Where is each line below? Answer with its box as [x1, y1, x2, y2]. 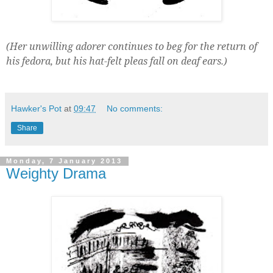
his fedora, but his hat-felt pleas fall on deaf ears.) [6, 54, 227, 68]
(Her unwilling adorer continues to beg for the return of [6, 39, 257, 53]
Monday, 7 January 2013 [6, 157, 122, 165]
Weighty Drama [6, 165, 106, 182]
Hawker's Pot [11, 103, 62, 113]
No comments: [107, 103, 163, 113]
